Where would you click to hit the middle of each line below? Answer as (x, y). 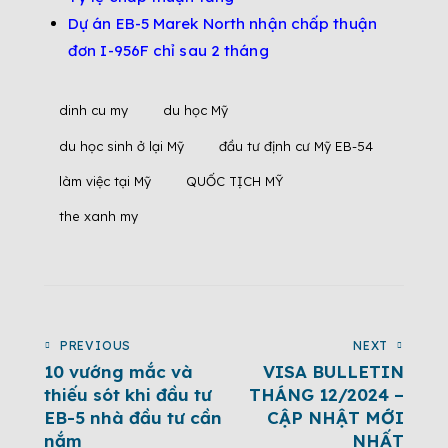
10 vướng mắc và (118, 371)
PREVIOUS (95, 345)
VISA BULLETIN (333, 371)
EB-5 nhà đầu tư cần (133, 417)
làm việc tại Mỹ (105, 180)
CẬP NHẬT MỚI (335, 417)
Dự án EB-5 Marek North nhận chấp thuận (222, 24)
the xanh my (98, 216)
